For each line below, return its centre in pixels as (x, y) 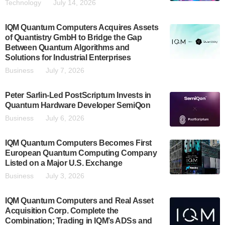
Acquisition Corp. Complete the (62, 211)
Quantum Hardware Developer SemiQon (78, 105)
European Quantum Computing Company (81, 153)
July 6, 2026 (65, 118)
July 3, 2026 (65, 176)
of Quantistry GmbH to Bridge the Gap (74, 38)
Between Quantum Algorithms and (68, 48)
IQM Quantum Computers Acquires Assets (82, 28)
